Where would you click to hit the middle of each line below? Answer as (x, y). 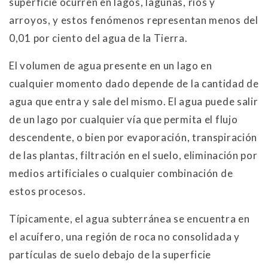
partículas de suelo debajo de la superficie (110, 254)
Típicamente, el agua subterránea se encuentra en (130, 218)
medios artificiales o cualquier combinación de (121, 173)
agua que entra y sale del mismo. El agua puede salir (134, 101)
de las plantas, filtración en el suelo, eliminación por (133, 155)
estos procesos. (48, 191)
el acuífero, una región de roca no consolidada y (124, 236)
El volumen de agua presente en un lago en (111, 65)
